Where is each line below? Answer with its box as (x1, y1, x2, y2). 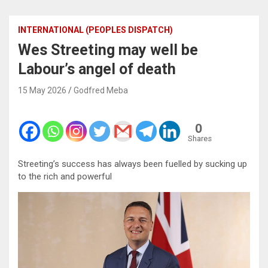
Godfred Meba (74, 85, 128, 95)
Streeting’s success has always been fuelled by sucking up (18, 158, 247, 169)
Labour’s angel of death (18, 60, 176, 78)
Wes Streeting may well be (18, 41, 198, 59)
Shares (188, 133, 212, 143)
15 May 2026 (18, 85, 66, 95)
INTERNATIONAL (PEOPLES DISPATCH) (18, 25, 173, 35)
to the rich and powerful (18, 170, 112, 182)
